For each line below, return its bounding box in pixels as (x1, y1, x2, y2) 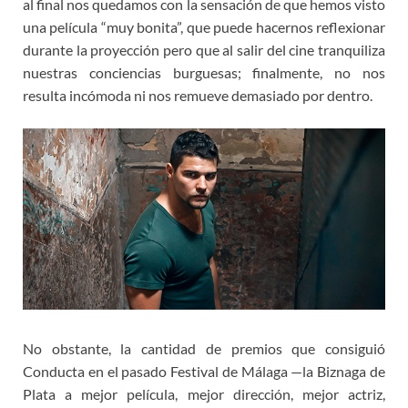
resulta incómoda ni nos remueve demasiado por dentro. (23, 87, 372, 105)
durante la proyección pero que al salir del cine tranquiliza (23, 41, 385, 59)
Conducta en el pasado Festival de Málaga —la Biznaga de (23, 362, 385, 381)
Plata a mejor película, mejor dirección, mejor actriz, (23, 385, 385, 403)
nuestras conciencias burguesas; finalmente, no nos (23, 64, 385, 82)
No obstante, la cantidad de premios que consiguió (23, 340, 385, 358)
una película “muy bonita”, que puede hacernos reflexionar (23, 18, 385, 36)
